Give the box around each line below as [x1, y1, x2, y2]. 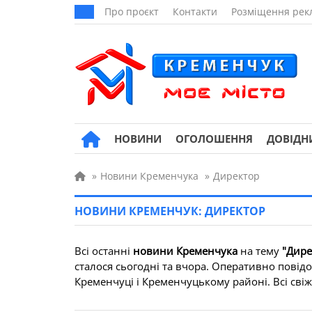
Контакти [173, 5, 217, 18]
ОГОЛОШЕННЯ [175, 132, 253, 146]
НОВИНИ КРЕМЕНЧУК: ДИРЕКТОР [75, 203, 265, 219]
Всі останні [75, 244, 133, 258]
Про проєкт [104, 5, 159, 18]
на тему [237, 244, 282, 258]
